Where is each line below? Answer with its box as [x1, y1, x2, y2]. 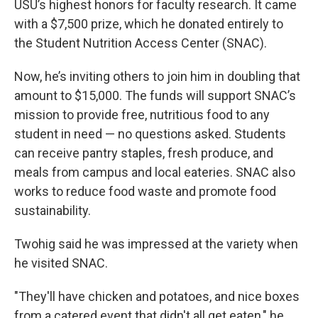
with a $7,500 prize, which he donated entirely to [14, 16, 283, 31]
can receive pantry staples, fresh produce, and [14, 146, 273, 160]
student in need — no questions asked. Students [14, 126, 286, 141]
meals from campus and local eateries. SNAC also [14, 165, 295, 180]
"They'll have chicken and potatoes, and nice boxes [14, 289, 300, 304]
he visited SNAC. [14, 256, 108, 270]
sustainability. [14, 203, 91, 218]
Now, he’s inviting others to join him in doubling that [14, 69, 300, 84]
